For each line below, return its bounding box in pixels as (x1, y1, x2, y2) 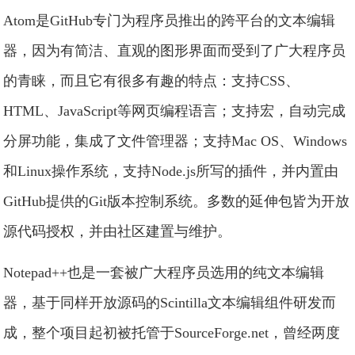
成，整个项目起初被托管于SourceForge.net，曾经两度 (3, 325, 341, 341)
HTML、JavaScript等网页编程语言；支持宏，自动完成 (3, 103, 346, 119)
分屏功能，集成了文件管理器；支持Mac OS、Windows (3, 133, 348, 149)
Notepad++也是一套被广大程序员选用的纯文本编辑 (3, 265, 325, 281)
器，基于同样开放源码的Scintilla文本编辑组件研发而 (3, 295, 337, 311)
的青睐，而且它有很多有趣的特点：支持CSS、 (3, 73, 300, 89)
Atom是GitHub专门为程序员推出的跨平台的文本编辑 (3, 13, 336, 29)
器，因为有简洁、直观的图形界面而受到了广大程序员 (3, 43, 346, 59)
